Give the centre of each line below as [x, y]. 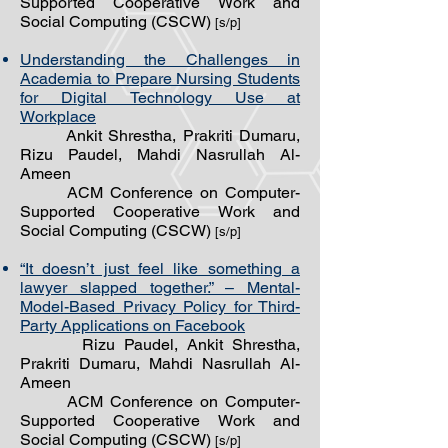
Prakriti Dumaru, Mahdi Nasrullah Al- [160, 363]
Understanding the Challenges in [160, 59]
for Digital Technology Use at [160, 97]
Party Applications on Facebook [132, 325]
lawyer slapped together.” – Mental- [160, 287]
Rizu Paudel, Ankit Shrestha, [160, 344]
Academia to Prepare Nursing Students [160, 78]
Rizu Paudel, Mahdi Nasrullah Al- [160, 154]
